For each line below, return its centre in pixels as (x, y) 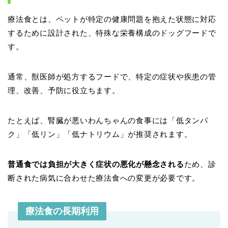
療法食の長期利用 (62, 211)
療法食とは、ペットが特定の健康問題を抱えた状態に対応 (112, 19)
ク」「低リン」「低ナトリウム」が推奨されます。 (100, 134)
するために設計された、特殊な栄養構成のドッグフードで (112, 33)
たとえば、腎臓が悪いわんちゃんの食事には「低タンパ (108, 121)
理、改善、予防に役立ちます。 (64, 91)
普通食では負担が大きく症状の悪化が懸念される (96, 164)
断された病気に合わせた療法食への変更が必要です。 (104, 178)
